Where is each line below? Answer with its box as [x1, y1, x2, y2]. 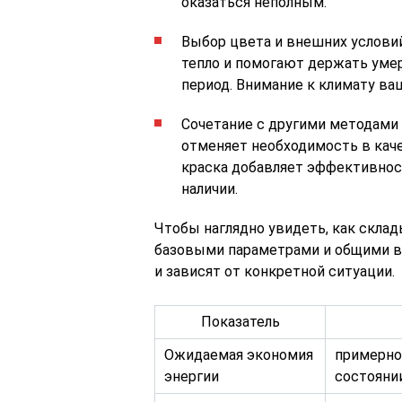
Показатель [200, 313, 280, 330]
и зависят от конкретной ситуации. [154, 263, 395, 280]
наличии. [181, 180, 238, 197]
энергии [164, 368, 219, 385]
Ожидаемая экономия [164, 346, 313, 363]
